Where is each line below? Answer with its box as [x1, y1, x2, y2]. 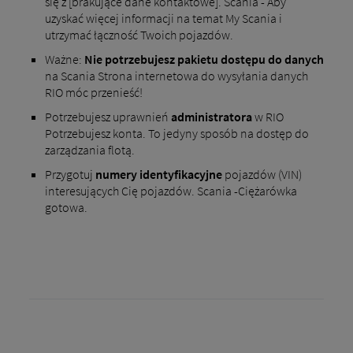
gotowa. [44, 199, 87, 216]
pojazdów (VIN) [221, 166, 302, 183]
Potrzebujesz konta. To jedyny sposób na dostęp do [44, 125, 309, 142]
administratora [170, 109, 252, 125]
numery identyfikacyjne [95, 166, 222, 183]
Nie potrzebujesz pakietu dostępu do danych [84, 51, 324, 68]
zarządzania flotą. [44, 142, 135, 158]
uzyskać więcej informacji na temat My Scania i [44, 10, 282, 27]
